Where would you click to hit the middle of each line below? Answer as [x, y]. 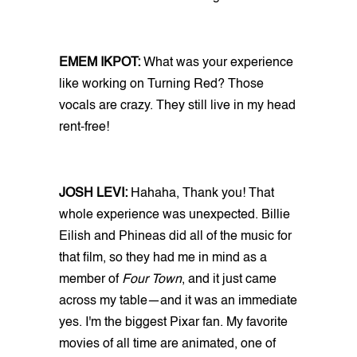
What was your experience [217, 63]
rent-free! [84, 127]
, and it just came [229, 279]
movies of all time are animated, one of [167, 344]
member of [90, 279]
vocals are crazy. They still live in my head [177, 106]
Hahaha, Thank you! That [202, 193]
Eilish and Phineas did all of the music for [175, 236]
